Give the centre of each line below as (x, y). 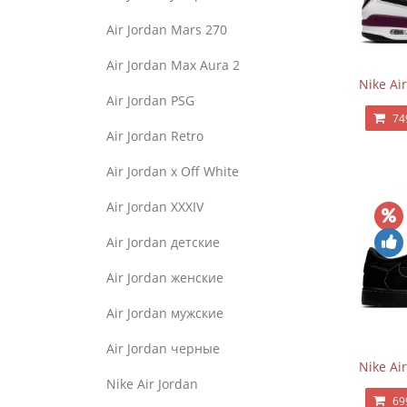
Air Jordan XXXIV (155, 207)
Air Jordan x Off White (173, 171)
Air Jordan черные (163, 348)
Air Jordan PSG (150, 100)
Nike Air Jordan (152, 384)
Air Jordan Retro (155, 136)
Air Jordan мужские (165, 313)
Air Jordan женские (165, 278)
